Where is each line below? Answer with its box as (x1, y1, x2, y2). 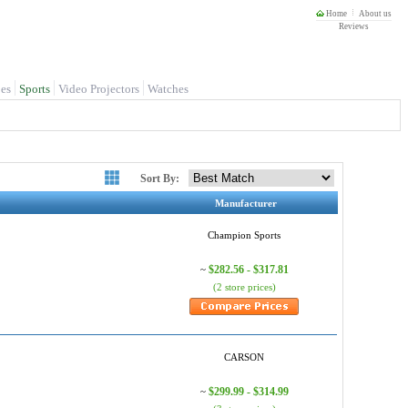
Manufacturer (215, 198, 277, 209)
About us (359, 9, 392, 18)
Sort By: (140, 172, 179, 185)
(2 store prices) (212, 281, 276, 292)
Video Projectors (58, 82, 139, 96)
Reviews (339, 22, 369, 31)
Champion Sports (208, 229, 280, 240)
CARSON (224, 352, 264, 362)
